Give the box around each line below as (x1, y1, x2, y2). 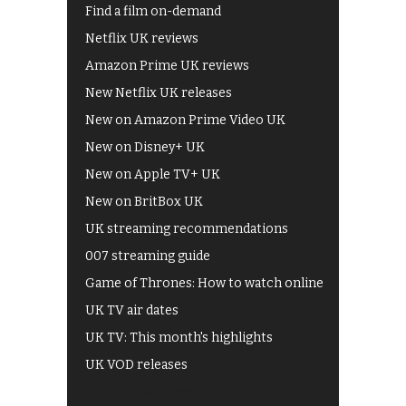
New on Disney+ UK (85, 139, 205, 155)
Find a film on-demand (85, 3, 221, 19)
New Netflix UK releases (85, 84, 232, 101)
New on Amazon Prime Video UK (85, 111, 285, 128)
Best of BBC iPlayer (85, 383, 199, 400)
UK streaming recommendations (85, 220, 288, 237)
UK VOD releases (85, 356, 188, 372)
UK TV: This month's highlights (85, 329, 273, 345)
